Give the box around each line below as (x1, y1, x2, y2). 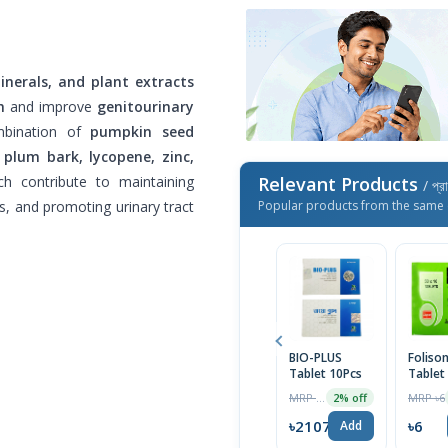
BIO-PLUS (289, 349, 342, 367)
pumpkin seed (90, 121, 195, 141)
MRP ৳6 (408, 389, 445, 405)
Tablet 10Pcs (289, 365, 362, 383)
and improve (5, 96, 97, 116)
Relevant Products (258, 172, 423, 197)
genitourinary (97, 96, 194, 116)
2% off (333, 390, 367, 406)
